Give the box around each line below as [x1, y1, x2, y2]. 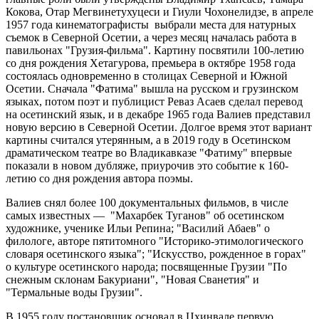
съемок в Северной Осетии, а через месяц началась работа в [6, 31, 297, 43]
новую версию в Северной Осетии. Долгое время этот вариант [6, 120, 312, 133]
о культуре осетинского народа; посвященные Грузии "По [6, 260, 287, 273]
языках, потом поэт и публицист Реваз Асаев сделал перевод [6, 95, 303, 108]
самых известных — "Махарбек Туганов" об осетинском [6, 209, 284, 221]
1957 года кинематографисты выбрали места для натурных [6, 18, 296, 31]
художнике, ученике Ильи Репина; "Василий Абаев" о [6, 221, 270, 234]
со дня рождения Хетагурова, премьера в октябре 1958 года [6, 56, 296, 69]
